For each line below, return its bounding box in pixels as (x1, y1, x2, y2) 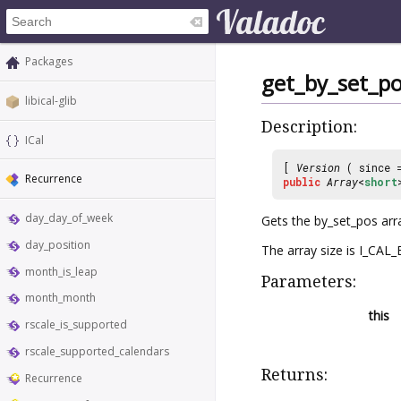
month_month (25, 290, 96, 306)
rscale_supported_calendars (25, 344, 169, 360)
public (283, 174, 320, 189)
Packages (25, 54, 73, 69)
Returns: (261, 364, 328, 384)
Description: (261, 117, 357, 137)
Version (296, 159, 340, 175)
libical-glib (25, 92, 77, 108)
